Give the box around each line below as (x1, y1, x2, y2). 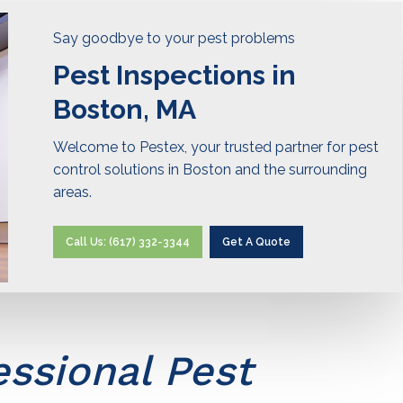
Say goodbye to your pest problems (53, 30, 296, 48)
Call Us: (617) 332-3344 (66, 236, 191, 249)
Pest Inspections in (53, 59, 297, 92)
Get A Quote (222, 236, 291, 249)
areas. (53, 184, 93, 201)
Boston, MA (53, 94, 197, 126)
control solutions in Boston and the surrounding (53, 161, 368, 179)
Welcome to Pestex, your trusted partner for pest (53, 139, 380, 157)
